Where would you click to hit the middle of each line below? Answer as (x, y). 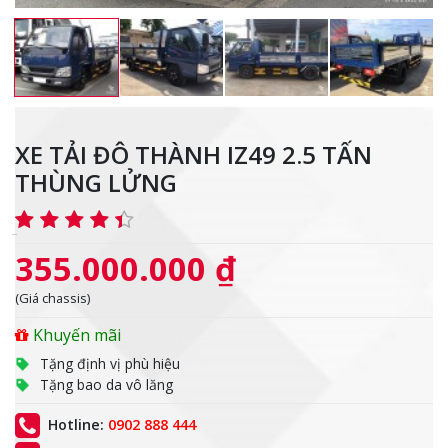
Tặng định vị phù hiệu (110, 364)
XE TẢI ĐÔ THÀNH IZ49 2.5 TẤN (193, 155)
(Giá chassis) (52, 298)
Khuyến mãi (75, 335)
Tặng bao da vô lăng (106, 385)
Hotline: (75, 425)
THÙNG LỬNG (96, 183)
